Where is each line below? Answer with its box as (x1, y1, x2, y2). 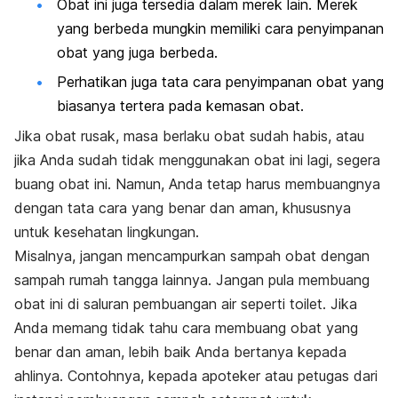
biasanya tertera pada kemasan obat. (57, 97, 308, 115)
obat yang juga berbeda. (57, 43, 222, 61)
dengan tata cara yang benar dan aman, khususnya (14, 198, 351, 217)
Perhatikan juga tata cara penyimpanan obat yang (57, 73, 384, 92)
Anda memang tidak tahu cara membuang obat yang (14, 318, 358, 337)
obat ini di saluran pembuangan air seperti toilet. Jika (14, 294, 357, 313)
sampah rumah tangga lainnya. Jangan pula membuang (14, 270, 370, 289)
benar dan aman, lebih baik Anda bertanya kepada (14, 342, 346, 361)
